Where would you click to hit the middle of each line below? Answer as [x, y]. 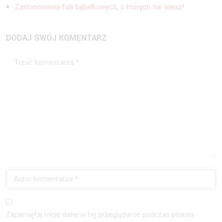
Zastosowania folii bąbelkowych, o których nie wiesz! [100, 7]
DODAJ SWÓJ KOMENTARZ [56, 38]
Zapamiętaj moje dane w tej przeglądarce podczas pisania [100, 215]
